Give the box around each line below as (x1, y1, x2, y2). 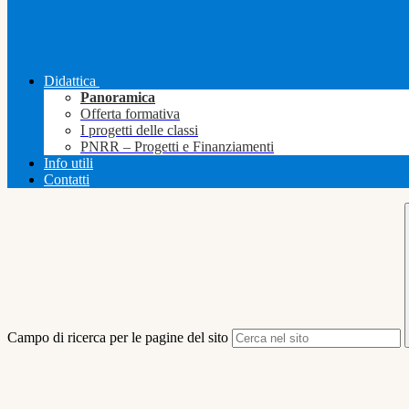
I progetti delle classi (80, 122, 198, 139)
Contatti (44, 172, 89, 188)
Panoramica (80, 89, 155, 106)
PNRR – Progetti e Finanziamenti (80, 139, 274, 155)
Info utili (44, 155, 93, 172)
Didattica (44, 73, 96, 89)
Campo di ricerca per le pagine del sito (7, 330, 228, 346)
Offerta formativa (80, 106, 180, 122)
